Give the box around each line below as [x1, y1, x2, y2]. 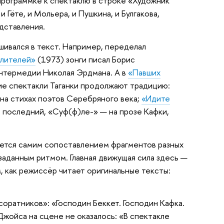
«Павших [127, 66, 160, 78]
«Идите [141, 92, 170, 104]
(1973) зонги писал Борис [35, 53, 135, 65]
